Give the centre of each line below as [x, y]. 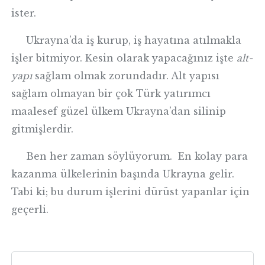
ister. [24, 13]
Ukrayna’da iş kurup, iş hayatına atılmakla [127, 40]
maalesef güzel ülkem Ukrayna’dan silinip [119, 111]
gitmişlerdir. [43, 129]
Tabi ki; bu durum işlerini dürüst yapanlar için [131, 192]
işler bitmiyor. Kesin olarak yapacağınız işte [124, 58]
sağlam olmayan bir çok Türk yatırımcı [111, 93]
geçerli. [30, 209]
